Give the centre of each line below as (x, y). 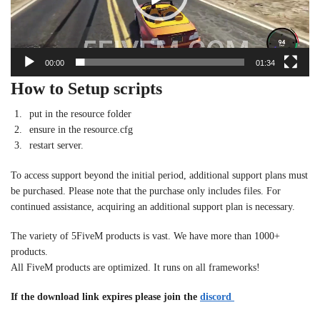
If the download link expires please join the (105, 297)
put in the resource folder (80, 114)
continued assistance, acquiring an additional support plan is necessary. (153, 206)
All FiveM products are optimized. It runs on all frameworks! (135, 267)
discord (217, 297)
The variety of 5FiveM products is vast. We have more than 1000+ (145, 236)
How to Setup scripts (86, 88)
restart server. (56, 145)
